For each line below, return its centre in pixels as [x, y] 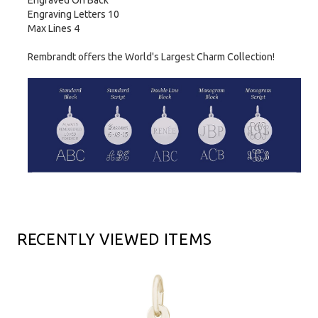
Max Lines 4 [54, 29]
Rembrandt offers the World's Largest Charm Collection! [151, 57]
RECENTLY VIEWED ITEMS [115, 238]
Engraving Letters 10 [73, 15]
